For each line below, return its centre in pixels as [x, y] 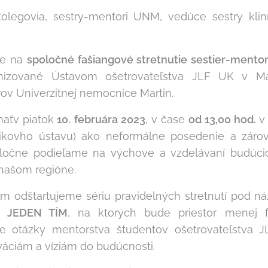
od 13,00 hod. [222, 119]
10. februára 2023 [100, 119]
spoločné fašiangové [82, 60]
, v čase [165, 119]
